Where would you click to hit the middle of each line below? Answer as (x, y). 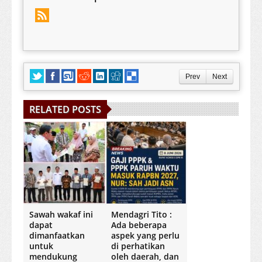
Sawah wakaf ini (61, 215)
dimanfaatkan (57, 236)
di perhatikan (138, 246)
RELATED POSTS (65, 110)
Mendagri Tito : (142, 215)
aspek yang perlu (145, 236)
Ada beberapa (139, 225)
